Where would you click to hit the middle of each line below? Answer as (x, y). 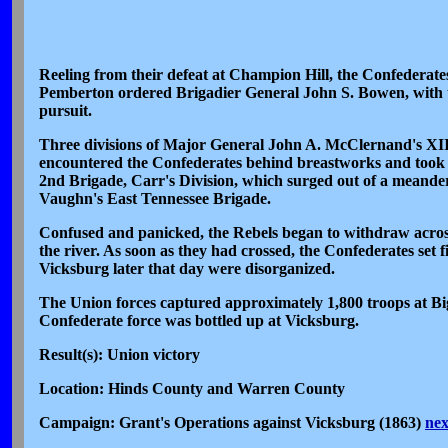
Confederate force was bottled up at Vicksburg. (199, 320)
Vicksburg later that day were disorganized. (187, 268)
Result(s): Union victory (119, 354)
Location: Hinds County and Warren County (192, 388)
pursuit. (65, 110)
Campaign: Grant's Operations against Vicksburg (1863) (232, 422)
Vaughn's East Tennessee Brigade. (155, 198)
